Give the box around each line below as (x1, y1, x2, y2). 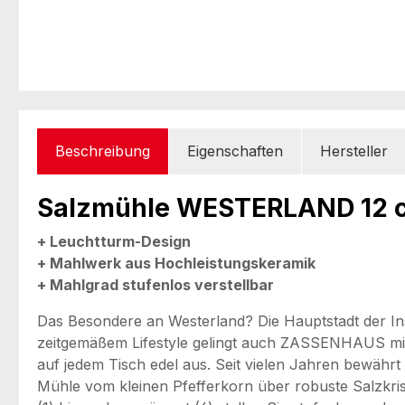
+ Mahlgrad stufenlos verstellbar (37, 275, 274, 294)
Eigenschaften (187, 141, 283, 160)
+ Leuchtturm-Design (37, 231, 191, 250)
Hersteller (320, 141, 388, 160)
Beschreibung (55, 141, 150, 160)
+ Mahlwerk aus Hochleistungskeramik (37, 253, 316, 272)
